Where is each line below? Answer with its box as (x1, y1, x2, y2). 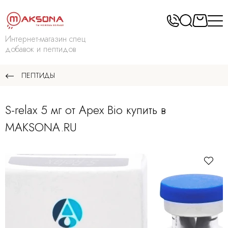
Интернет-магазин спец (5, 33, 85, 45)
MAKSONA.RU (5, 119, 77, 136)
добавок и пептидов (5, 43, 76, 55)
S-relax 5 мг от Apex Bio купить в (5, 101, 166, 119)
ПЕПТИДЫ (21, 70, 55, 81)
